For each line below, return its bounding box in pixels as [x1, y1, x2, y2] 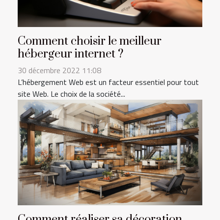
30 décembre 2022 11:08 [18, 64, 101, 77]
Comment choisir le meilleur [18, 34, 162, 49]
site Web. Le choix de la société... [18, 88, 125, 100]
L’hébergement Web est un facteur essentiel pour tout [18, 76, 199, 88]
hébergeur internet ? [18, 47, 123, 62]
